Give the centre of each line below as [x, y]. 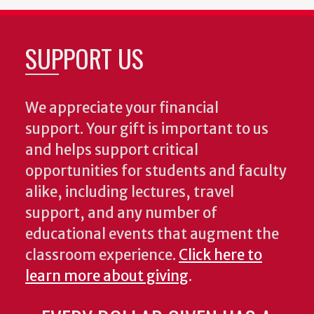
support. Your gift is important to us [147, 129]
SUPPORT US [84, 58]
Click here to [220, 255]
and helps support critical [112, 150]
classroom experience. [102, 255]
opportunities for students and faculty [156, 171]
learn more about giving [107, 277]
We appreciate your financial [122, 108]
